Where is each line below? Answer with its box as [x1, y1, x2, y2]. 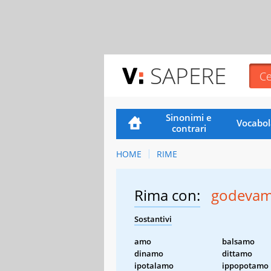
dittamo [222, 247, 252, 259]
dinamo [134, 247, 163, 259]
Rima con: [134, 184, 200, 205]
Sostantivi [134, 213, 172, 224]
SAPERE [150, 60, 226, 91]
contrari [171, 122, 206, 134]
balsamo [222, 235, 255, 247]
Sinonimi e [166, 111, 212, 123]
